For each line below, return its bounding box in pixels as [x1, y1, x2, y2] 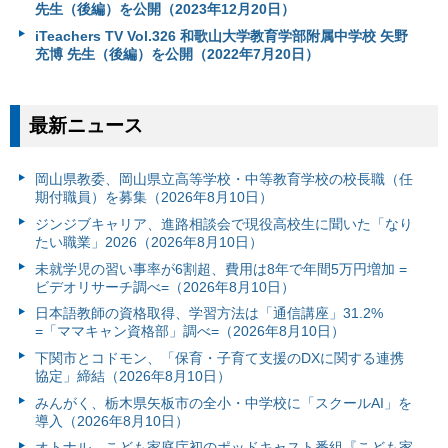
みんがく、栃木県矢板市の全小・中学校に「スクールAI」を [34, 394, 412, 411]
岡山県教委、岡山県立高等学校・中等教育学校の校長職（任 [34, 171, 413, 188]
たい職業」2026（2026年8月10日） [34, 234, 263, 251]
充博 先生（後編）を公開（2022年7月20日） [34, 45, 319, 62]
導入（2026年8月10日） [34, 412, 189, 429]
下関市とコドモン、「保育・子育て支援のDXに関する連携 [34, 349, 404, 366]
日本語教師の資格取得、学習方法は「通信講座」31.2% [34, 305, 383, 322]
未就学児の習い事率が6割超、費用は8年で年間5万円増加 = [34, 260, 407, 277]
